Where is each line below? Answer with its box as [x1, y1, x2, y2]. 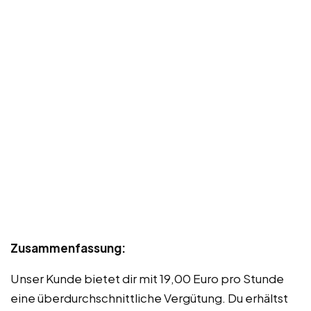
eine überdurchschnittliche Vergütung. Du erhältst [10, 290, 288, 306]
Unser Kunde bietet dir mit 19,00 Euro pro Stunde [10, 271, 284, 287]
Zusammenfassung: [10, 240, 126, 256]
